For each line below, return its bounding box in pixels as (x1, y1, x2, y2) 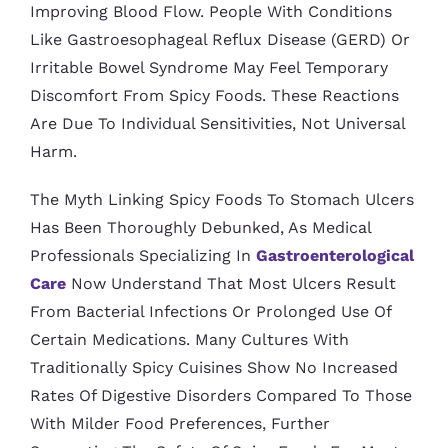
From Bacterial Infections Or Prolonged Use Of (29, 301, 391, 321)
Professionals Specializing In (29, 245, 256, 265)
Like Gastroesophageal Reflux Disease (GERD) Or (29, 29, 410, 49)
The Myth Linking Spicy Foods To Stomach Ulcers (29, 189, 414, 209)
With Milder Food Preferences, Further (29, 413, 330, 433)
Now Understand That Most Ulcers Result (65, 273, 396, 293)
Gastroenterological (255, 245, 414, 265)
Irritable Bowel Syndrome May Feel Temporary (29, 57, 388, 77)
